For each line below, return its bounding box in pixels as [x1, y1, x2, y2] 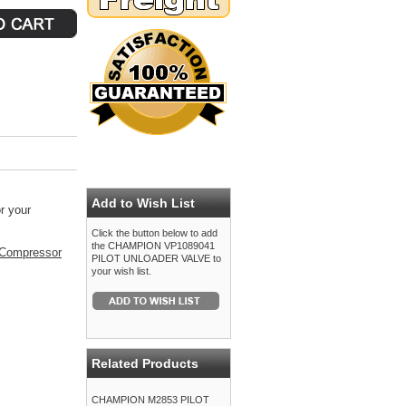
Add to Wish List [92, 196, 195, 210]
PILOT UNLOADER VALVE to [92, 253, 221, 264]
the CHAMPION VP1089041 [92, 240, 215, 251]
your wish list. [92, 266, 151, 276]
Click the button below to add [92, 227, 217, 238]
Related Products [92, 356, 198, 371]
